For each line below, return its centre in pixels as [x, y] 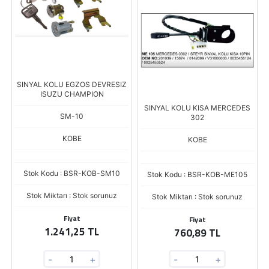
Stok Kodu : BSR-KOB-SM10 [72, 173]
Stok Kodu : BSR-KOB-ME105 [197, 174]
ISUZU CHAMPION [72, 94]
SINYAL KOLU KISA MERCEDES [197, 108]
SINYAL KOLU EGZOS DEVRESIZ [72, 84]
